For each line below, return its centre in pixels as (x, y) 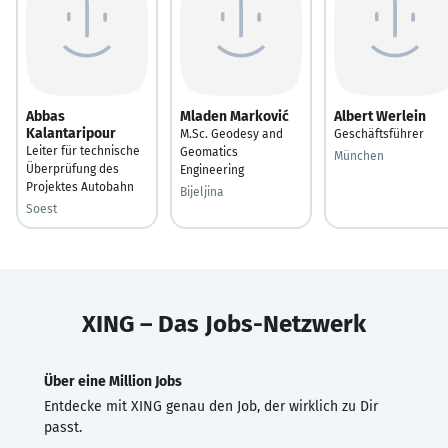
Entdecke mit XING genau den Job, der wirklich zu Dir (211, 406)
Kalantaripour (71, 133)
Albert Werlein (380, 116)
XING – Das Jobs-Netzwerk (224, 323)
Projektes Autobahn (80, 186)
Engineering (212, 169)
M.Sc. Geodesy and (231, 133)
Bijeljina (202, 191)
